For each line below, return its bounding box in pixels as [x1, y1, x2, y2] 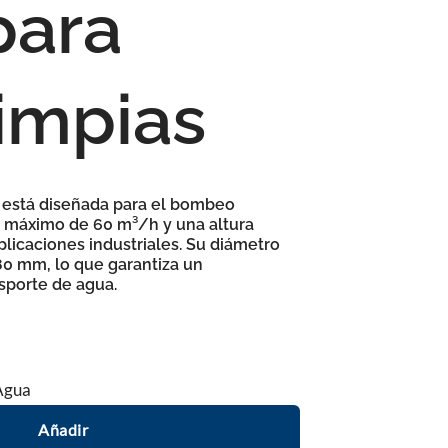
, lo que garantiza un [47, 255, 204, 274]
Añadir [37, 420, 89, 439]
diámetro [210, 235, 281, 254]
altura [209, 215, 255, 234]
